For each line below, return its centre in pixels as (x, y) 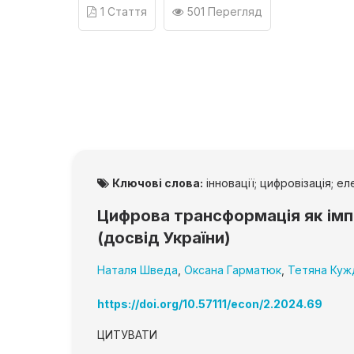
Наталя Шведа (137, 270)
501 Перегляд (225, 12)
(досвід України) (164, 238)
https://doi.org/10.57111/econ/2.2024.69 (210, 304)
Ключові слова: (158, 183)
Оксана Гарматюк (233, 270)
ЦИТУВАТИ (127, 335)
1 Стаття (124, 12)
